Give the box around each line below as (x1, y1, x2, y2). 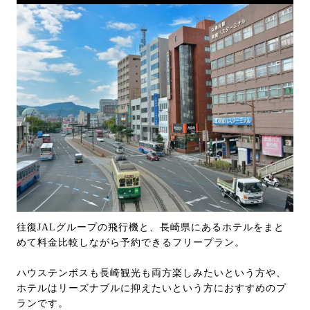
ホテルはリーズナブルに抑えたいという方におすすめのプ (17, 282, 286, 293)
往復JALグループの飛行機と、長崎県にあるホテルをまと (17, 221, 284, 232)
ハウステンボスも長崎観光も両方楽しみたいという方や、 (17, 267, 286, 278)
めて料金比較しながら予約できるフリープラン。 (17, 237, 245, 248)
